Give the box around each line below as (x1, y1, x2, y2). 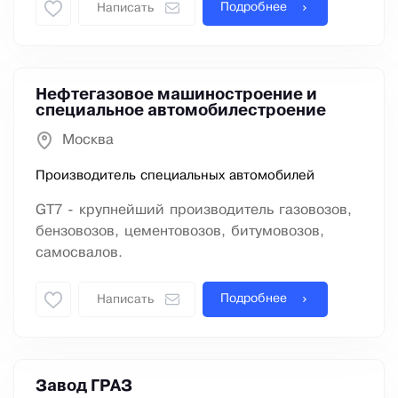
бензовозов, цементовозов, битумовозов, (36, 225, 324, 239)
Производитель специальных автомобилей (36, 170, 314, 183)
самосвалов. (36, 246, 123, 260)
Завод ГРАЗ (36, 379, 132, 394)
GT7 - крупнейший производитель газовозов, (36, 203, 352, 218)
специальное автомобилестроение (36, 104, 326, 119)
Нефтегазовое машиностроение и (36, 88, 317, 103)
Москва (62, 133, 114, 147)
